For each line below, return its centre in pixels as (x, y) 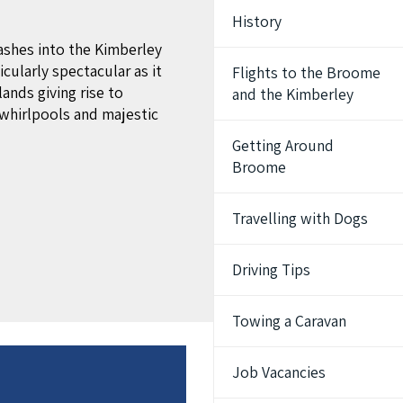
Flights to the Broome (307, 72)
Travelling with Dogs (300, 218)
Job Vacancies (279, 372)
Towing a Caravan (290, 320)
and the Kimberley (293, 94)
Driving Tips (272, 269)
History (257, 21)
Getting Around (283, 145)
